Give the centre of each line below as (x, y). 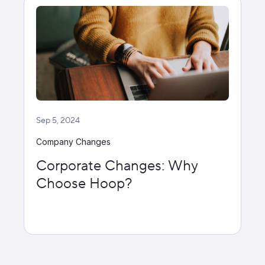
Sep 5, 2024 (58, 121)
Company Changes (73, 142)
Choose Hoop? (84, 184)
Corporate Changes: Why (117, 166)
